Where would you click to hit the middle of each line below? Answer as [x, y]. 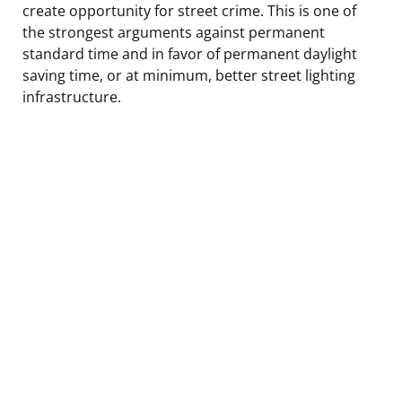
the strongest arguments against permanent [174, 32]
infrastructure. [72, 96]
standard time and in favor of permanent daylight [190, 53]
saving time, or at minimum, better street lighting [189, 75]
